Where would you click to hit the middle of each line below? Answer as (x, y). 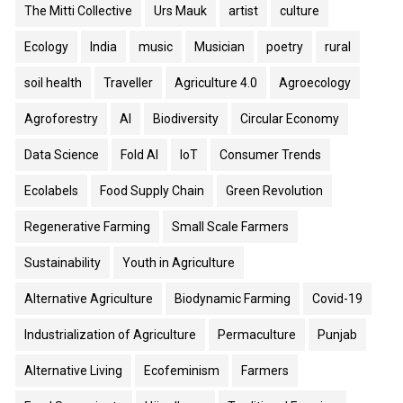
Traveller (128, 82)
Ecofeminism (182, 370)
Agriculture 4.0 (216, 82)
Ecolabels (51, 190)
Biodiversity (186, 118)
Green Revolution (274, 190)
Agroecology (315, 82)
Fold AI (139, 154)
